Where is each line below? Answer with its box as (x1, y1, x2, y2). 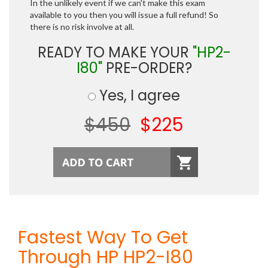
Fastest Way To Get (18, 225, 188, 250)
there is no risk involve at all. (30, 22, 134, 32)
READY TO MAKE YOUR (37, 42, 193, 62)
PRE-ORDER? (102, 58, 192, 78)
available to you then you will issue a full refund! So (30, 10, 218, 20)
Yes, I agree (96, 86, 180, 105)
